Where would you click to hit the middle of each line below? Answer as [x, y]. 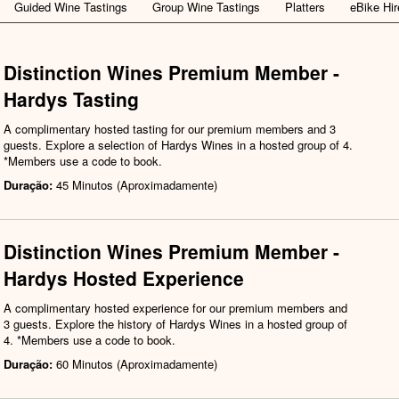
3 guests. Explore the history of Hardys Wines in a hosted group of [175, 324]
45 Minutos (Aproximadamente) [137, 185]
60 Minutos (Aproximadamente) [137, 364]
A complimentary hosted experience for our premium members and [175, 308]
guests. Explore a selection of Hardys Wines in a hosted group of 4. [178, 145]
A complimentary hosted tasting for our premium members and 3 [170, 129]
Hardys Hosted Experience [124, 278]
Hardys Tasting [71, 99]
